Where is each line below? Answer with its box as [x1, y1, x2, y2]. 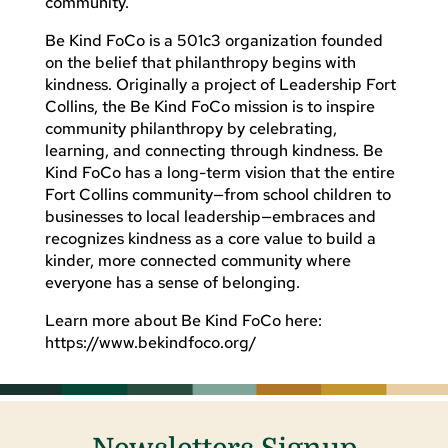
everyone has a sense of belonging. [44, 271, 300, 293]
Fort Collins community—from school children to [44, 183, 391, 205]
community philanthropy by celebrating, [44, 117, 337, 139]
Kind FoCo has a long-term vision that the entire [44, 161, 395, 183]
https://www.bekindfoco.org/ [44, 331, 257, 353]
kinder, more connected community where [44, 249, 351, 271]
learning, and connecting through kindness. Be [44, 139, 383, 161]
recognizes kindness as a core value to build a [44, 227, 376, 249]
